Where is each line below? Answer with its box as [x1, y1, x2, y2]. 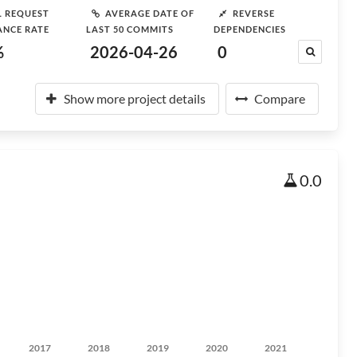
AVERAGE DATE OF [105, 7, 194, 18]
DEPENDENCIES [214, 24, 286, 34]
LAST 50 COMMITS [86, 24, 174, 34]
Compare [254, 91, 305, 106]
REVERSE [233, 7, 275, 18]
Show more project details [64, 91, 206, 106]
